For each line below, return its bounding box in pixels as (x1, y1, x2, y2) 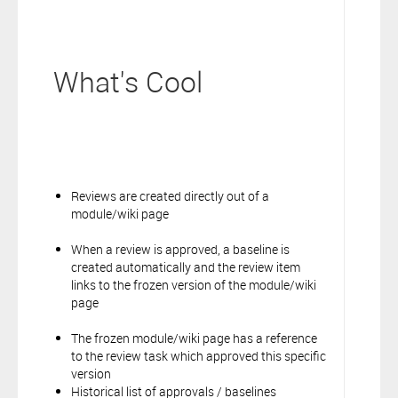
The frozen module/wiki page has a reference (71, 329, 317, 346)
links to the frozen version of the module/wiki (71, 275, 316, 293)
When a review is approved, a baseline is (71, 240, 290, 258)
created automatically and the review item (71, 258, 300, 275)
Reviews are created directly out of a (71, 187, 269, 204)
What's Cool (53, 62, 203, 100)
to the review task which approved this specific (71, 346, 326, 364)
